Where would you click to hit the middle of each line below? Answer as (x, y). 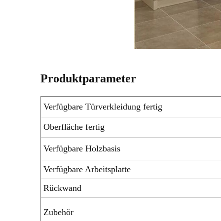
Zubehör (58, 212)
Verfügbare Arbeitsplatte (87, 169)
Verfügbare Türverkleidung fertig (103, 106)
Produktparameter (88, 78)
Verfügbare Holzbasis (82, 148)
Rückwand (62, 188)
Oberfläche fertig (74, 127)
